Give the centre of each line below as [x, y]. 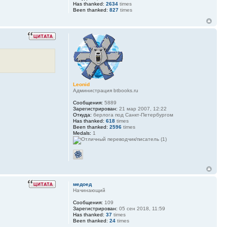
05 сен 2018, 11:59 [141, 208]
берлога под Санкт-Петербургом [132, 115]
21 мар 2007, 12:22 [142, 108]
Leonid [81, 84]
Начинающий [89, 190]
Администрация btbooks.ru [105, 90]
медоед [82, 184]
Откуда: [82, 115]
